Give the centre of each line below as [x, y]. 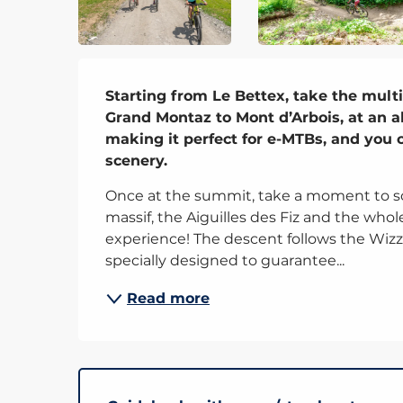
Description [195, 80]
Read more [169, 298]
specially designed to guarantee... [225, 260]
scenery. [137, 160]
